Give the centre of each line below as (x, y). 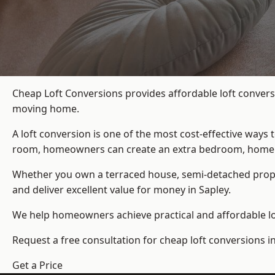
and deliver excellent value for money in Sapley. (122, 190)
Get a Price (37, 265)
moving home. (46, 109)
